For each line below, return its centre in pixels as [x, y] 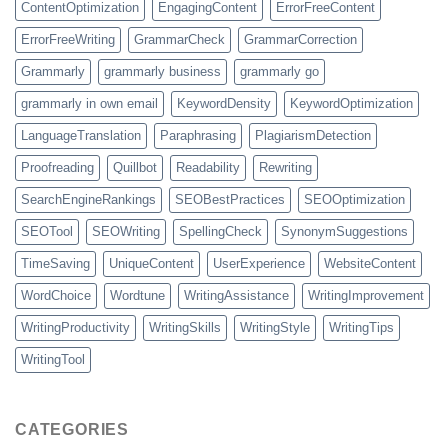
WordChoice [56, 295]
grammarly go [279, 71]
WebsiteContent [370, 263]
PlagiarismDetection [313, 135]
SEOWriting [126, 231]
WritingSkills [185, 327]
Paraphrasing [198, 135]
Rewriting [285, 167]
